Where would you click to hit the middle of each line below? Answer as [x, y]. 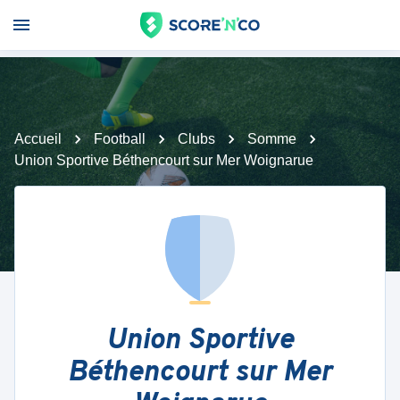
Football [120, 139]
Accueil [38, 139]
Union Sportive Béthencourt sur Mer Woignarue [164, 160]
